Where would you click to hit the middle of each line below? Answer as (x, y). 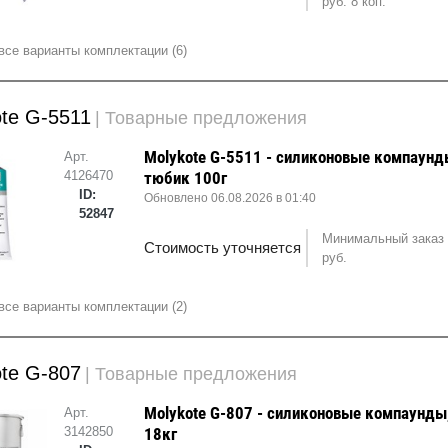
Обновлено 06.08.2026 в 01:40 (230, 198)
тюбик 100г (186, 178)
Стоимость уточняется (223, 248)
